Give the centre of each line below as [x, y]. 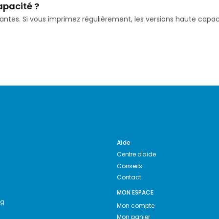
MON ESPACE [135, 193]
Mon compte [136, 206]
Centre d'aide [136, 154]
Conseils [130, 166]
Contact [129, 177]
